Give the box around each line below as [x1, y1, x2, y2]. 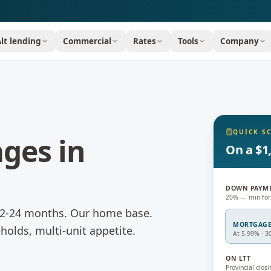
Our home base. [70, 206, 152, 220]
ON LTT [226, 254, 251, 263]
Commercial [63, 36, 112, 47]
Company [220, 36, 260, 47]
